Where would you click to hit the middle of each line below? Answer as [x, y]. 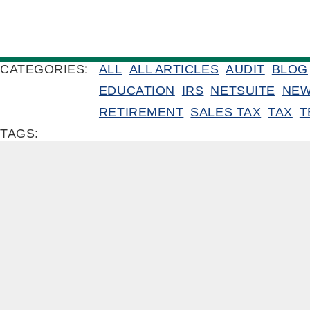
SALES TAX [226, 112]
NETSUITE [243, 91]
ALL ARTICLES [174, 69]
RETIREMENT [141, 112]
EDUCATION [137, 91]
